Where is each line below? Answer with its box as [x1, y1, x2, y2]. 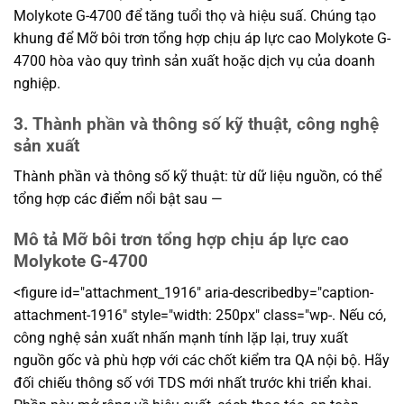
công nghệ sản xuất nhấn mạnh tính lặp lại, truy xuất [14, 328, 348, 346]
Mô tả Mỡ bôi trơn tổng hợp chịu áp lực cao [14, 228, 349, 250]
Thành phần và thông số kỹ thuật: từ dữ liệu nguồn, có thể [14, 168, 381, 186]
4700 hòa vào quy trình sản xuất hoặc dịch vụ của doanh [14, 51, 375, 69]
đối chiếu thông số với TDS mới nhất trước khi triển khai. [14, 373, 372, 391]
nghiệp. [14, 74, 60, 92]
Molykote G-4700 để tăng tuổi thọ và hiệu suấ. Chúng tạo [14, 6, 376, 24]
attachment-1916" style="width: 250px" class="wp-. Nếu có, [14, 306, 386, 324]
